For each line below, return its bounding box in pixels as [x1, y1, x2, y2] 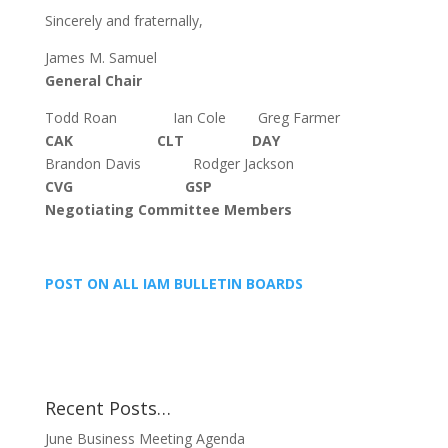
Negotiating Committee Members [44, 200, 292, 220]
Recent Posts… [44, 396, 171, 421]
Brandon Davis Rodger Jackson [44, 154, 294, 174]
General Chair [44, 71, 142, 91]
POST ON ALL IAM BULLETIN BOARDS [44, 274, 303, 294]
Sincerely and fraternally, [44, 11, 203, 31]
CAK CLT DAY [44, 131, 280, 151]
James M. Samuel [44, 48, 157, 68]
